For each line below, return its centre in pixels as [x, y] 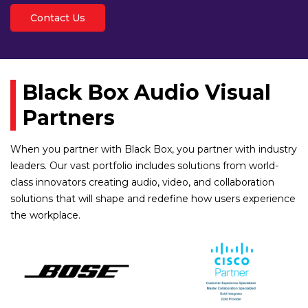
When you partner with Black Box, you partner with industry [154, 149]
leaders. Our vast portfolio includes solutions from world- [144, 165]
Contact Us [58, 18]
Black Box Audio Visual [147, 92]
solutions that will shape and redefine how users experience [153, 198]
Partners [69, 118]
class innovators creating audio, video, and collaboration [142, 182]
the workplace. [45, 215]
